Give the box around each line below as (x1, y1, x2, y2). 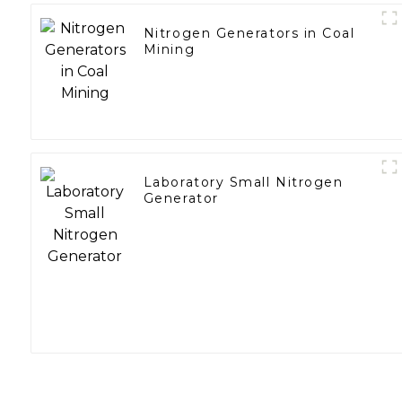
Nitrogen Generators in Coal (143, 25, 355, 42)
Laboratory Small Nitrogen (143, 174, 344, 191)
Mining (143, 41, 196, 58)
